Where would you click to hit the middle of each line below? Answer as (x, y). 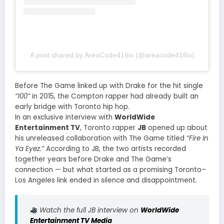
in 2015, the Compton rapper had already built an (114, 96)
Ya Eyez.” (29, 149)
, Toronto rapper (109, 128)
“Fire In (197, 138)
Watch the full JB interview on (89, 210)
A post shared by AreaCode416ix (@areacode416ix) (112, 55)
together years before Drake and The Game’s (93, 159)
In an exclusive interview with (65, 117)
